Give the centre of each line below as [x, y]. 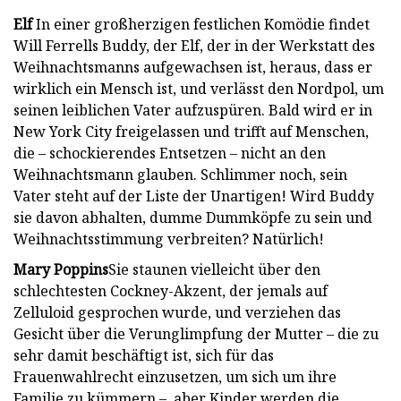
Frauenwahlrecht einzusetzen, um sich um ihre [175, 376]
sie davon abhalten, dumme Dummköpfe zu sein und [193, 217]
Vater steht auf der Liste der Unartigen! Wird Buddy [194, 196]
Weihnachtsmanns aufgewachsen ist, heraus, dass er [193, 67]
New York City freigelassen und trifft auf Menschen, [191, 131]
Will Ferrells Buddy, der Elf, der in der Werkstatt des [194, 45]
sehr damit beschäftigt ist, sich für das [144, 355]
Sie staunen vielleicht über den [214, 269]
